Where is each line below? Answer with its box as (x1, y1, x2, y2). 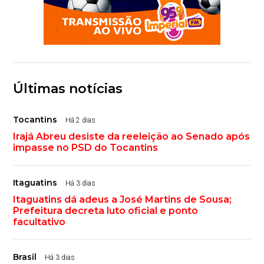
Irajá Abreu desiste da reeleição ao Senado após (13, 131, 250, 143)
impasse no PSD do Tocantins (13, 142, 159, 154)
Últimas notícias (13, 81, 123, 97)
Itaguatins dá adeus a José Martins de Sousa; (13, 194, 232, 206)
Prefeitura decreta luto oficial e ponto (13, 205, 199, 217)
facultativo (13, 216, 66, 228)
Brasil (13, 252, 37, 263)
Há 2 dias (65, 116, 96, 125)
